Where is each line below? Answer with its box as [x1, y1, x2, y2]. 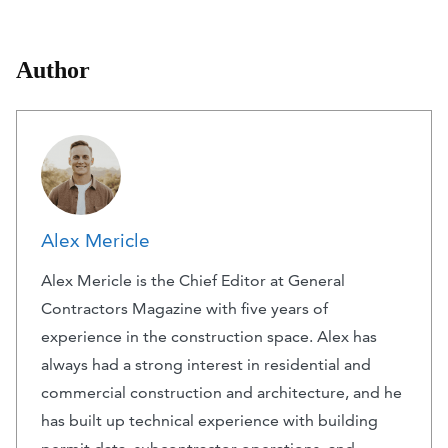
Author [16, 57, 90, 84]
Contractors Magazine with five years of [41, 299, 328, 319]
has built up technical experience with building [41, 411, 378, 431]
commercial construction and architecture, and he [41, 383, 402, 403]
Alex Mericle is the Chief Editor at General [41, 271, 345, 291]
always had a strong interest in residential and [41, 355, 371, 375]
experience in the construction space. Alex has [41, 327, 377, 347]
